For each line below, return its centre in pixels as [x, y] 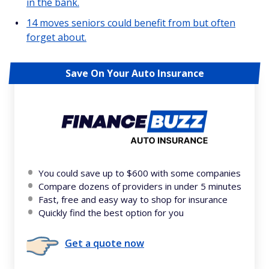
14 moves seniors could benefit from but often [131, 23]
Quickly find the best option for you [111, 212]
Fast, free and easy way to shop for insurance [133, 199]
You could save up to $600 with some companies [140, 173]
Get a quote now [104, 243]
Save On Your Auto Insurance [134, 73]
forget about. [56, 37]
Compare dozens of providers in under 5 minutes [140, 186]
